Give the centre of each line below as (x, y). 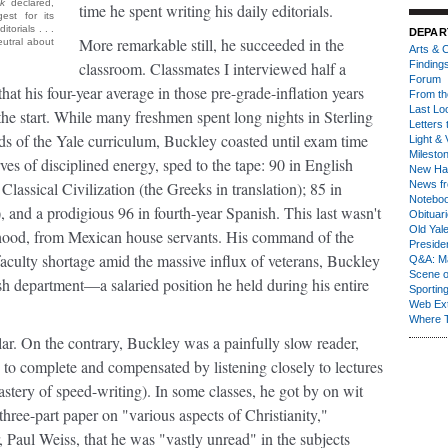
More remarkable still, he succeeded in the (211, 44)
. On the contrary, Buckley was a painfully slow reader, (186, 342)
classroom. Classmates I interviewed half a (212, 68)
